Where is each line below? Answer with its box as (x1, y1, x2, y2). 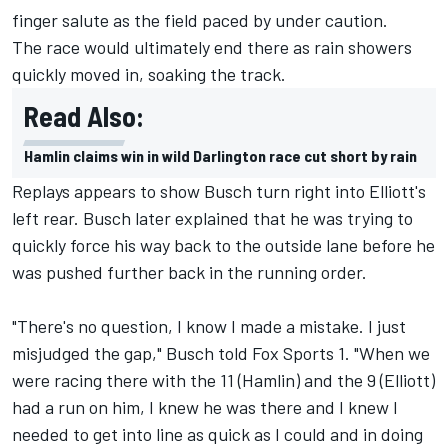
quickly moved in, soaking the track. (12, 62, 290, 85)
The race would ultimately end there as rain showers (12, 35, 412, 58)
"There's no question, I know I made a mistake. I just (12, 314, 406, 337)
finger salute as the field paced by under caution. (12, 8, 388, 31)
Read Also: (24, 98, 144, 133)
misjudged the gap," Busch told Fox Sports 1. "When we (12, 341, 430, 364)
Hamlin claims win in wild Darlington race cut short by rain (24, 145, 417, 165)
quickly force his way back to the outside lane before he (12, 233, 435, 256)
